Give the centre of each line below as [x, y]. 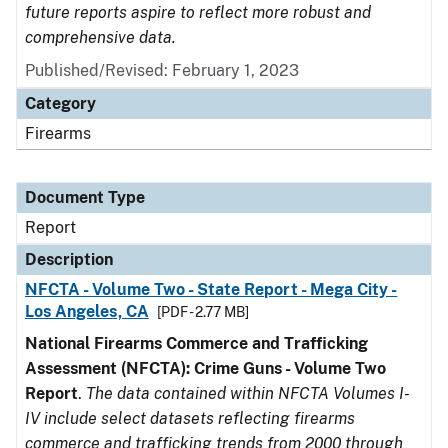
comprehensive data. [100, 37]
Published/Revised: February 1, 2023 [162, 70]
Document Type [85, 197]
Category [60, 103]
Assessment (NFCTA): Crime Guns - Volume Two [205, 368]
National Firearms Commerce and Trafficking [196, 343]
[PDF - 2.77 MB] [202, 312]
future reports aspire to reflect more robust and [198, 12]
